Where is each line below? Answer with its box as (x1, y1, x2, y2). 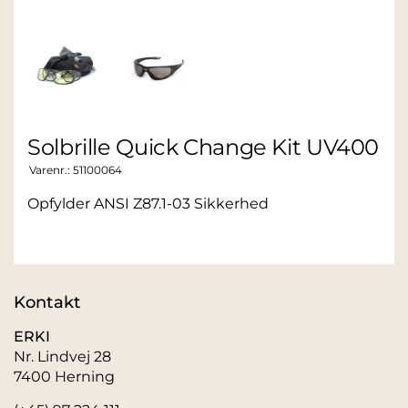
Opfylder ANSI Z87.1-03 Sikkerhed (27, 195, 269, 212)
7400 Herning (14, 368, 115, 385)
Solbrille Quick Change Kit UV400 (27, 134, 380, 160)
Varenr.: (29, 163, 73, 177)
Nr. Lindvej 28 (14, 348, 111, 365)
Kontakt (14, 292, 80, 312)
